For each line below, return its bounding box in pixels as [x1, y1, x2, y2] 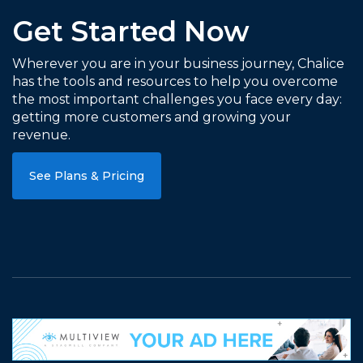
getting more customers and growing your [12, 109, 291, 125]
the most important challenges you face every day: [12, 92, 342, 107]
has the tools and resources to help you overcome [12, 74, 338, 89]
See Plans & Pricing [29, 169, 144, 183]
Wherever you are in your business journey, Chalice [12, 56, 344, 71]
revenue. [12, 127, 70, 143]
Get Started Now [12, 15, 250, 49]
